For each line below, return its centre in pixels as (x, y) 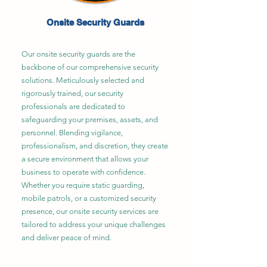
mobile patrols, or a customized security (89, 198)
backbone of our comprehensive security (90, 67)
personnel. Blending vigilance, (72, 133)
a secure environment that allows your (85, 159)
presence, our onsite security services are (90, 211)
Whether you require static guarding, (83, 185)
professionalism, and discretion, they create (95, 146)
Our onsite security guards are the (78, 54)
